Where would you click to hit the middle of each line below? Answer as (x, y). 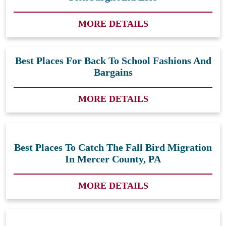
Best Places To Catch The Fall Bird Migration (113, 148)
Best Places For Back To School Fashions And (113, 61)
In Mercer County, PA (113, 159)
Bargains (113, 72)
